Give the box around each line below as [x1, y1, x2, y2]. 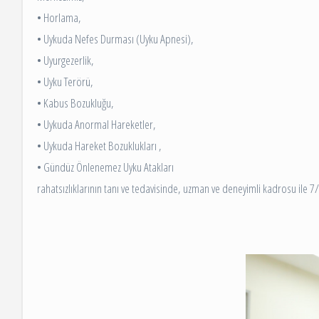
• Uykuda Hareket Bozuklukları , [37, 137, 162, 155]
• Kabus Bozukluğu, [37, 95, 114, 112]
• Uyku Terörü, [37, 73, 93, 90]
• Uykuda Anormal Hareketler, [37, 116, 156, 133]
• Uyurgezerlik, [37, 52, 94, 69]
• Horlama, [37, 9, 81, 26]
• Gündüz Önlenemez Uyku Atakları [37, 159, 174, 176]
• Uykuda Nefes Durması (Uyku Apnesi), [37, 31, 194, 48]
